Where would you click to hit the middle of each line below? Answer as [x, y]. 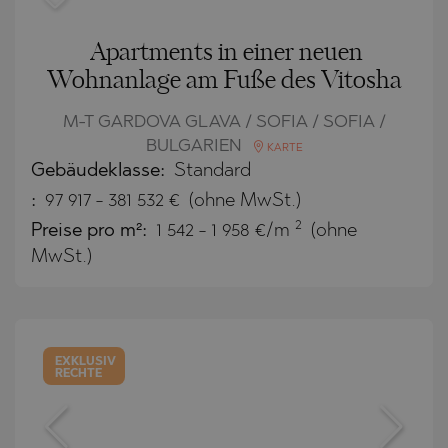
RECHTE [79, 373]
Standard [212, 171]
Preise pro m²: [91, 231]
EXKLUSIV [86, 361]
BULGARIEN [195, 146]
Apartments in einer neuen [226, 52]
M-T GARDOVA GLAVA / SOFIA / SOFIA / [224, 122]
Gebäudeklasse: [100, 171]
